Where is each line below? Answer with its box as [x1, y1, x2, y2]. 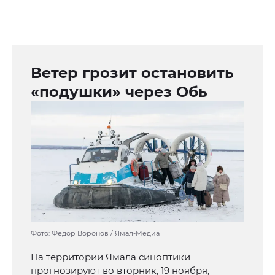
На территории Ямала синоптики [31, 251, 190, 263]
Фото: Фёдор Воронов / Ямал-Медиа [31, 229, 160, 238]
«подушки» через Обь [31, 83, 207, 101]
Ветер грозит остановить [31, 64, 234, 82]
